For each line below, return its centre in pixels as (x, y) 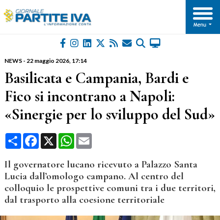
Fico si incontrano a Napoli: (89, 96)
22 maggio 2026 (48, 61)
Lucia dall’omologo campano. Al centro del (94, 176)
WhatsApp (92, 137)
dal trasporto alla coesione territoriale (84, 200)
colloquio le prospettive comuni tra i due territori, (110, 188)
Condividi (36, 137)
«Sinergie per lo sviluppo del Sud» (110, 114)
